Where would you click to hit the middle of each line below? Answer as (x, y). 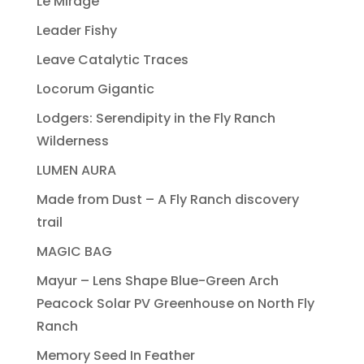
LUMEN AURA (76, 171)
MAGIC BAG (74, 252)
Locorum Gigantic (95, 89)
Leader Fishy (76, 31)
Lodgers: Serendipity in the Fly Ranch (156, 119)
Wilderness (72, 141)
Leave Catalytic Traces (112, 60)
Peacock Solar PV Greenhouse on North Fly (175, 304)
